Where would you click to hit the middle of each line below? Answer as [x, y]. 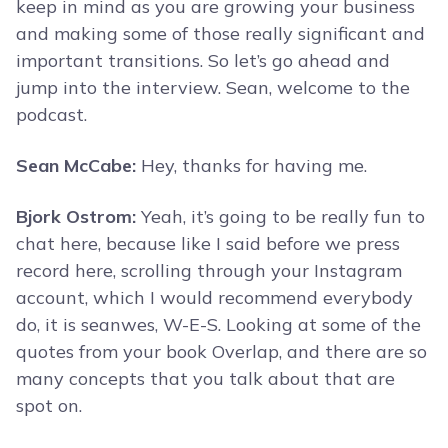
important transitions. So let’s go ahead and [203, 61]
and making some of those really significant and [220, 34]
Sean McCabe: [76, 166]
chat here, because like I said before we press [208, 244]
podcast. [51, 115]
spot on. [49, 406]
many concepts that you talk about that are [205, 379]
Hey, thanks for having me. [251, 166]
